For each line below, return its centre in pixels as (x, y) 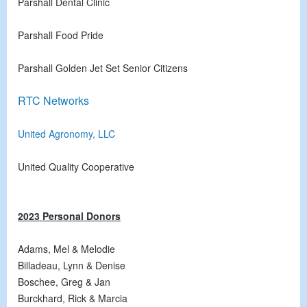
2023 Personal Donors (69, 216)
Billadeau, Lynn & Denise (72, 265)
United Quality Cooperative (76, 166)
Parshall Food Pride (61, 35)
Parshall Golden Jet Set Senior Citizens (103, 67)
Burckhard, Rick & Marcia (73, 298)
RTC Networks (53, 100)
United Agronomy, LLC (66, 133)
